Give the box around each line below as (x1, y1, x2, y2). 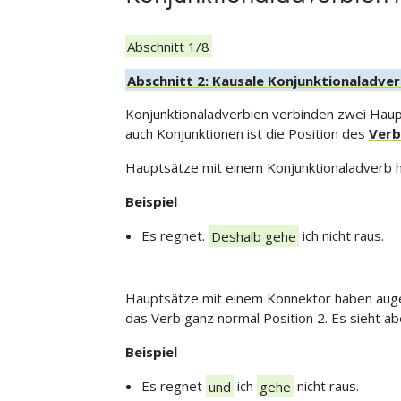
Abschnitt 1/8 (127, 37, 210, 55)
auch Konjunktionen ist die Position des (124, 124, 369, 143)
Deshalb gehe (211, 226, 297, 245)
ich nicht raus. (298, 226, 384, 245)
